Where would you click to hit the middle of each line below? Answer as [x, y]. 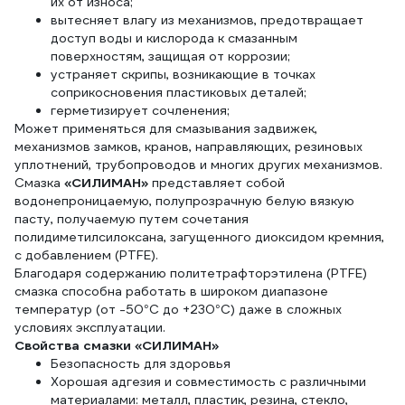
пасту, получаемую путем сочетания [132, 219]
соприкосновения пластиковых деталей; [179, 92]
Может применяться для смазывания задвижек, [166, 128]
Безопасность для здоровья [141, 363]
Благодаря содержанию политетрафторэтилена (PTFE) [191, 273]
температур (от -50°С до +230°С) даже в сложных [178, 309]
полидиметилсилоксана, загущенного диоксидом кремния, [199, 237]
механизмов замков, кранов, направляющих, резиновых [188, 146]
